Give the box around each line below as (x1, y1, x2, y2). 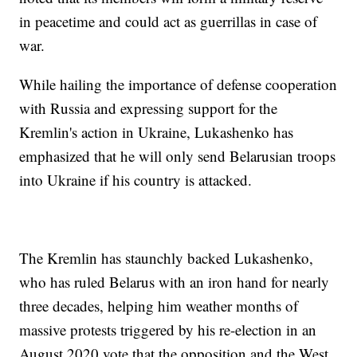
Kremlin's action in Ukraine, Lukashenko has (19, 122, 294, 143)
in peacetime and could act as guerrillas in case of (19, 11, 318, 32)
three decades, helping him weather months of (19, 296, 299, 316)
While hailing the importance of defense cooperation (19, 74, 338, 95)
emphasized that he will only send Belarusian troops (19, 146, 336, 167)
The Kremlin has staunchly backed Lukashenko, (19, 248, 314, 269)
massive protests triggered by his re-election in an (19, 320, 317, 340)
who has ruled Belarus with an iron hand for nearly (19, 272, 330, 292)
